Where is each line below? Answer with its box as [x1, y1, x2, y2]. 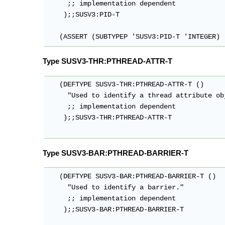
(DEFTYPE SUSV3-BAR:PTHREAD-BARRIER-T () [47, 173, 216, 181]
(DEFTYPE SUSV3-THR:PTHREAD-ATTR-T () [47, 81, 204, 89]
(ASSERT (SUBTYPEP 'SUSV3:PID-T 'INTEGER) [47, 33, 220, 41]
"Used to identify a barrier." [47, 184, 184, 192]
